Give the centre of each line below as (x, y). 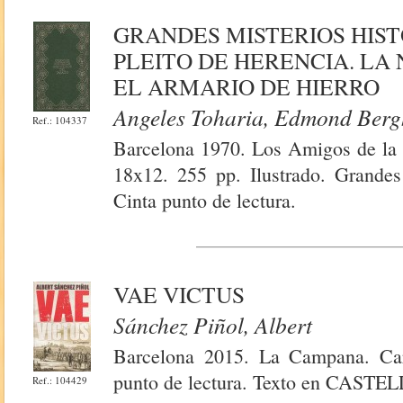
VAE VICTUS (179, 294)
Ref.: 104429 (60, 380)
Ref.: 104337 (60, 120)
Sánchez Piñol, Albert (213, 325)
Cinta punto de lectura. (205, 200)
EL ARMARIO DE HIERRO (247, 86)
